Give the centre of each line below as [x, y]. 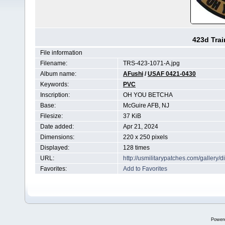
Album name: [58, 74]
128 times [136, 148]
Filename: [54, 63]
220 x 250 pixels [145, 137]
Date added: [57, 127]
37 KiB [132, 116]
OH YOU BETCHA [148, 95]
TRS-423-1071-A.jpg [151, 63]
